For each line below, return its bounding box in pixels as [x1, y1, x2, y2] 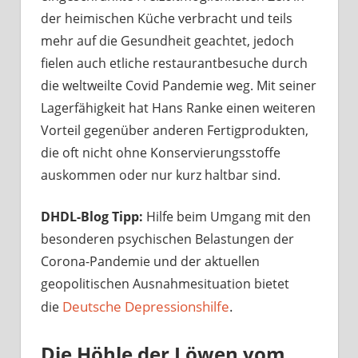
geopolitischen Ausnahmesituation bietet [41, 274, 289, 292]
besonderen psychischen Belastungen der [41, 229, 294, 248]
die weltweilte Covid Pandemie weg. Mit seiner [41, 76, 316, 94]
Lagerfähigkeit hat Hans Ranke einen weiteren [41, 98, 316, 117]
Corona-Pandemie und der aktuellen [41, 252, 260, 270]
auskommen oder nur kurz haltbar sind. [41, 165, 280, 184]
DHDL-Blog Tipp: [41, 207, 143, 225]
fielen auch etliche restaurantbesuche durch [41, 54, 308, 72]
